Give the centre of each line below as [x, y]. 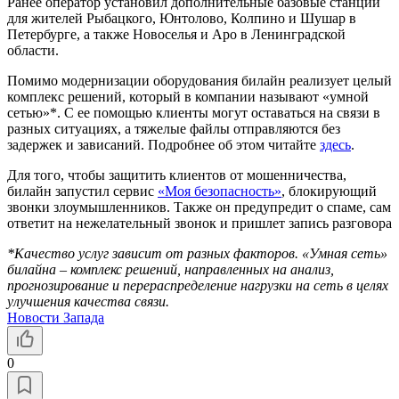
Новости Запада [56, 317]
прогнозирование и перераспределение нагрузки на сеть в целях [198, 285]
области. [33, 50]
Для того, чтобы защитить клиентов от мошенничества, [177, 175]
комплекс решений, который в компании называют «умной [188, 96]
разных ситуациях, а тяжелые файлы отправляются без [174, 128]
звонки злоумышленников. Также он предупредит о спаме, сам [199, 207]
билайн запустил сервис [82, 191]
